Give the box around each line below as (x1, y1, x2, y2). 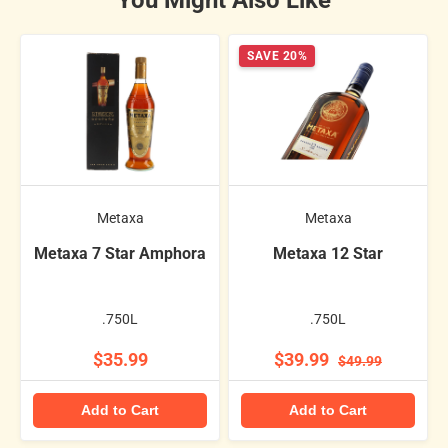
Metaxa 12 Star (273, 244, 383, 264)
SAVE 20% (247, 49, 307, 64)
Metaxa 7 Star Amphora (34, 244, 206, 264)
